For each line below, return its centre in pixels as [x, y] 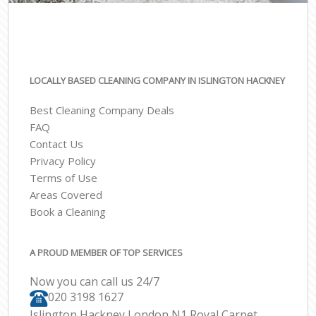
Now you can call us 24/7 [95, 282]
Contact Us [57, 144]
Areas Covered [66, 195]
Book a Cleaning [68, 212]
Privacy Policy [63, 161]
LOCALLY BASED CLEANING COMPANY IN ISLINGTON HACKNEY [158, 80]
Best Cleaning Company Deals [102, 110]
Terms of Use [64, 178]
